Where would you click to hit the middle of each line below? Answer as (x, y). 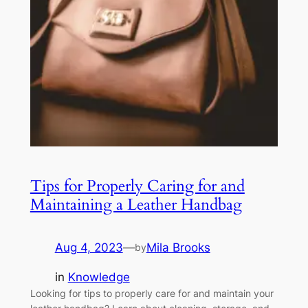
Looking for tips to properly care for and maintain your (152, 293)
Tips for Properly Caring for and (137, 186)
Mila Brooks (178, 247)
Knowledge (99, 277)
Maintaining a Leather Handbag (136, 204)
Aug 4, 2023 (89, 247)
